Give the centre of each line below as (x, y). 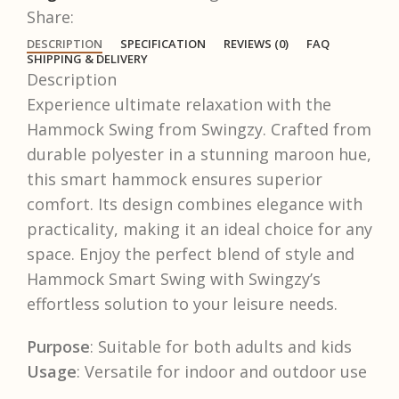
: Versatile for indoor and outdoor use (222, 372)
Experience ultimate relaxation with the (179, 105)
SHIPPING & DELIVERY (87, 59)
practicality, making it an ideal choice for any (199, 229)
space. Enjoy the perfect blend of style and (191, 254)
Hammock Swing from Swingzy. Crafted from (199, 130)
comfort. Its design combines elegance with (195, 204)
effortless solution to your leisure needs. (182, 304)
